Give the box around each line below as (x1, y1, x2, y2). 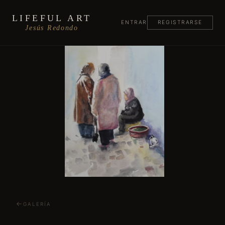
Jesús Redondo (25, 24, 78, 32)
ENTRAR (121, 19, 147, 26)
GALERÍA (23, 200, 51, 207)
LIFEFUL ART (12, 13, 92, 23)
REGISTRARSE (157, 19, 202, 26)
